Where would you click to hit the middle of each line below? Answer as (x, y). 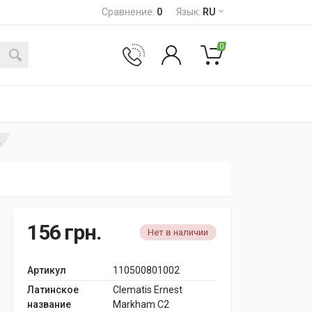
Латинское (53, 290)
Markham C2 (141, 304)
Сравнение (127, 12)
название (49, 304)
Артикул (47, 270)
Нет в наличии (178, 232)
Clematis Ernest (148, 290)
